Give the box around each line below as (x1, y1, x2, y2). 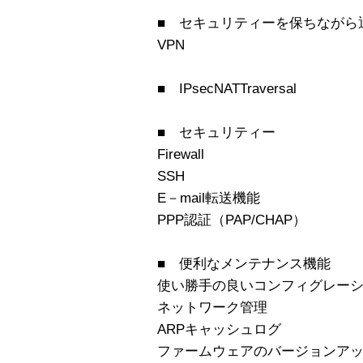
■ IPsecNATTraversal (157, 80, 297, 96)
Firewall (157, 146, 204, 162)
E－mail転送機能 (157, 190, 260, 206)
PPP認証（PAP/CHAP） (157, 211, 306, 228)
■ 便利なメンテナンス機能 (157, 255, 331, 271)
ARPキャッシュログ (157, 321, 281, 337)
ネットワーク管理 (157, 299, 267, 315)
